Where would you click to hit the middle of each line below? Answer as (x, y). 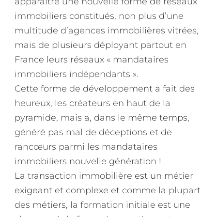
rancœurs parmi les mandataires (86, 147)
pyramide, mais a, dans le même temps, (102, 117)
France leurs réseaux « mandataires (92, 59)
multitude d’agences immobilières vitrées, (107, 30)
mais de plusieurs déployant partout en (101, 45)
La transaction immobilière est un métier (104, 176)
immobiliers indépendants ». (77, 74)
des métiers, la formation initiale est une (102, 205)
